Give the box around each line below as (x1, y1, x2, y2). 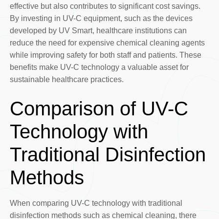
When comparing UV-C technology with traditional (9, 198, 182, 207)
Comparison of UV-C (9, 97, 188, 119)
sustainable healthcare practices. (9, 75, 124, 84)
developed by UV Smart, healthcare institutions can (9, 26, 187, 35)
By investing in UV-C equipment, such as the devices (9, 14, 193, 22)
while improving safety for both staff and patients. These (9, 50, 201, 59)
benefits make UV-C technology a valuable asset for (9, 63, 189, 71)
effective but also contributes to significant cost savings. (9, 1, 200, 10)
